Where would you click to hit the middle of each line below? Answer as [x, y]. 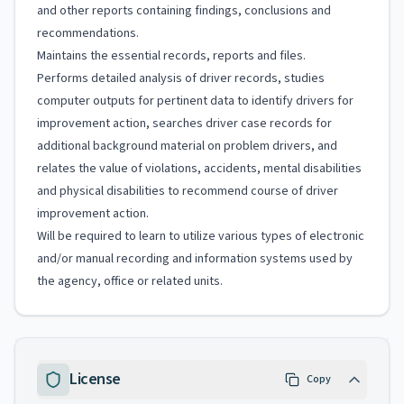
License [95, 379]
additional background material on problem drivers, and [187, 146]
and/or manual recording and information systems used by [195, 259]
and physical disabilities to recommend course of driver [188, 191]
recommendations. [88, 33]
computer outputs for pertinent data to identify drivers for [195, 101]
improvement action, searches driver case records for [184, 124]
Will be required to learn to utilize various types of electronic [201, 236]
